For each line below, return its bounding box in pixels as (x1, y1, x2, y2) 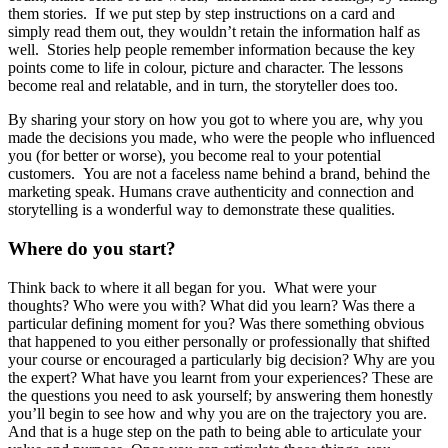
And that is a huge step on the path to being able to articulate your (8, 422, 421, 440)
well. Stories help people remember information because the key (8, 41, 415, 59)
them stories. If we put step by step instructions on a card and (8, 5, 395, 23)
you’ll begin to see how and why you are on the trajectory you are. (8, 404, 427, 422)
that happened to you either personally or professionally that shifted (8, 332, 430, 350)
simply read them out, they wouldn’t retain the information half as (8, 23, 420, 41)
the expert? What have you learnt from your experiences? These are (8, 368, 433, 386)
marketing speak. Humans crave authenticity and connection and (8, 183, 414, 201)
